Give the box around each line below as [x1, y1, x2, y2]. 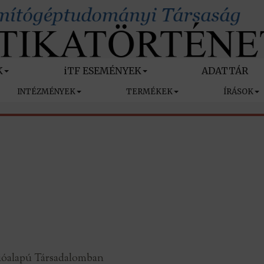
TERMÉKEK [126, 87, 173, 97]
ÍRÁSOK [223, 87, 253, 97]
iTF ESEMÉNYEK [63, 65, 141, 77]
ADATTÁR [201, 65, 248, 77]
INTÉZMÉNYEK [17, 87, 75, 97]
